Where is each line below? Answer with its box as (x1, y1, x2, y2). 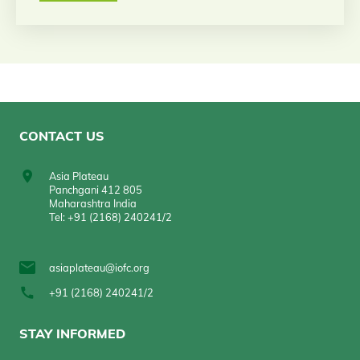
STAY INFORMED (19, 325, 125, 342)
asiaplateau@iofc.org (48, 261, 149, 275)
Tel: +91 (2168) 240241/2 (48, 210, 172, 223)
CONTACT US (19, 127, 104, 144)
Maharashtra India (48, 196, 137, 210)
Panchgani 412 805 (48, 182, 142, 196)
